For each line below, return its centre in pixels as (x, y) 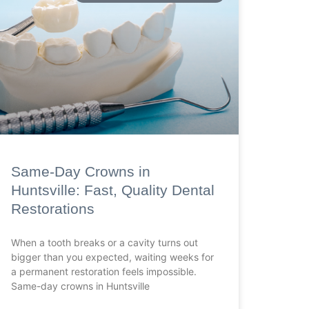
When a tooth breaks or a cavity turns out (104, 243)
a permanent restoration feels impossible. (104, 272)
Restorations (53, 209)
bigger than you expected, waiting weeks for (112, 257)
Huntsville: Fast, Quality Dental (113, 190)
